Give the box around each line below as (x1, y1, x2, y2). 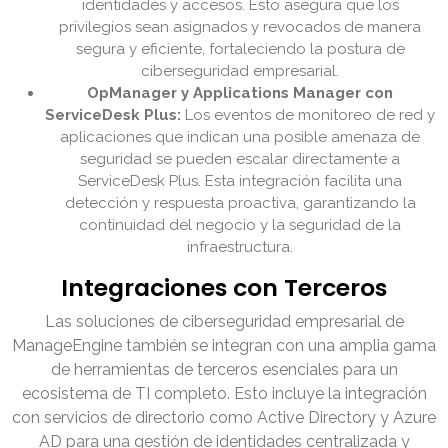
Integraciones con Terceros (61, 271, 387, 305)
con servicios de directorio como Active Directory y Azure (12, 408, 436, 428)
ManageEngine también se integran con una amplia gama (12, 336, 436, 356)
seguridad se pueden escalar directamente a (80, 150, 400, 169)
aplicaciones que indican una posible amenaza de (60, 128, 420, 147)
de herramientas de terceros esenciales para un (50, 360, 398, 380)
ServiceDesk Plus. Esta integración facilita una (78, 172, 402, 191)
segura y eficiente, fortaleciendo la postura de (75, 40, 405, 59)
